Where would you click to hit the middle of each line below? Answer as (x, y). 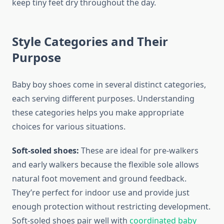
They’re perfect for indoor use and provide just (101, 193)
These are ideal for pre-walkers (139, 151)
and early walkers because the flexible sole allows (105, 165)
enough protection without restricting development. (111, 207)
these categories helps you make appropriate (98, 113)
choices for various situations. (69, 127)
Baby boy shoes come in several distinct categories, (109, 85)
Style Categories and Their (90, 41)
